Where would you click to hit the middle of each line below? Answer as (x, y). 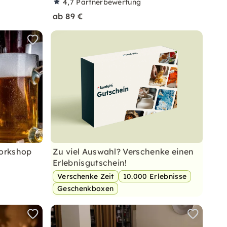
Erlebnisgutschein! (90, 163)
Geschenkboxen (86, 188)
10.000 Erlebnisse (155, 176)
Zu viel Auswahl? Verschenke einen (123, 152)
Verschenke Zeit (86, 176)
